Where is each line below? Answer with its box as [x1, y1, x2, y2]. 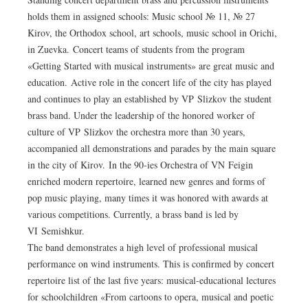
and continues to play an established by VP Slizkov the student [27, 92, 272, 106]
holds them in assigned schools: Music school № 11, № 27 [27, 10, 255, 23]
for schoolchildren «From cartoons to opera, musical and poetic [27, 290, 274, 304]
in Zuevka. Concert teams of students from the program [27, 43, 245, 56]
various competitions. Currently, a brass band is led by [27, 208, 239, 221]
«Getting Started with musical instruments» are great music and [27, 59, 274, 73]
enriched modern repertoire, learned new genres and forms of [27, 175, 265, 188]
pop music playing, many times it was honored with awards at [27, 191, 268, 205]
